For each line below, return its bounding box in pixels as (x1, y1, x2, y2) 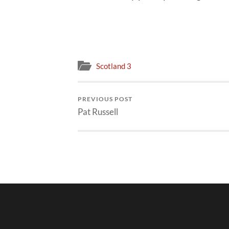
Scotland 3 (96, 61, 131, 71)
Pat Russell (78, 106, 118, 118)
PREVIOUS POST (78, 95, 132, 103)
